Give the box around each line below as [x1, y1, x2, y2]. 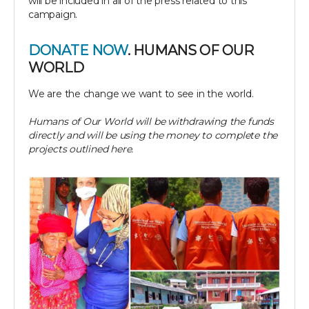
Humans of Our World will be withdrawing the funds [28, 115, 274, 128]
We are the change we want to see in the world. [28, 88, 254, 101]
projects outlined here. [28, 143, 136, 156]
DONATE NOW [28, 42, 128, 59]
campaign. [28, 8, 80, 21]
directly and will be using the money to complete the [28, 129, 278, 142]
